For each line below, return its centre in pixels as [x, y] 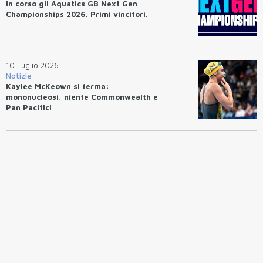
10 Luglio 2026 [32, 65]
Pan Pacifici [29, 108]
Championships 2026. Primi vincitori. [77, 14]
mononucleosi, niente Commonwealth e [82, 97]
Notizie [19, 76]
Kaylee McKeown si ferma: [58, 87]
